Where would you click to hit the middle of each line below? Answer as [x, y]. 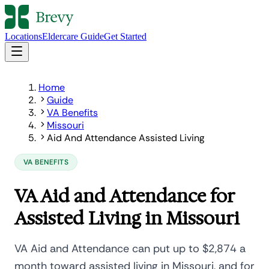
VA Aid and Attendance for [125, 196]
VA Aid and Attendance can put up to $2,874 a [130, 249]
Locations [23, 36]
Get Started [125, 36]
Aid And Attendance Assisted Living [125, 138]
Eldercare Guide [73, 36]
